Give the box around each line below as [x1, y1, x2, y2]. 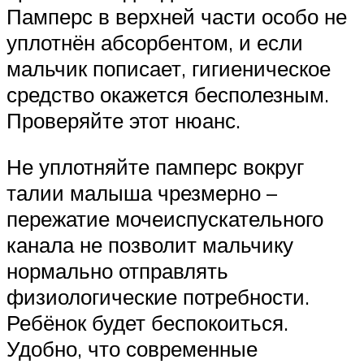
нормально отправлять [6, 258, 228, 284]
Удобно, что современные [6, 336, 258, 362]
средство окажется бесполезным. [6, 80, 329, 107]
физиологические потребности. [6, 284, 310, 310]
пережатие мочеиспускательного [6, 206, 323, 232]
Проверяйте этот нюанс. [6, 106, 240, 133]
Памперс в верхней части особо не [6, 2, 347, 29]
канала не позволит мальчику [6, 232, 293, 258]
